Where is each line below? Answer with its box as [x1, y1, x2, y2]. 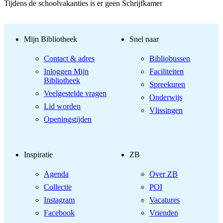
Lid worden [44, 102, 81, 111]
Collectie [44, 183, 72, 192]
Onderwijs [149, 93, 182, 102]
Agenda [44, 170, 69, 179]
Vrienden [149, 209, 178, 218]
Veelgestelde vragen [44, 89, 107, 98]
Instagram [44, 196, 75, 205]
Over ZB [149, 170, 178, 179]
